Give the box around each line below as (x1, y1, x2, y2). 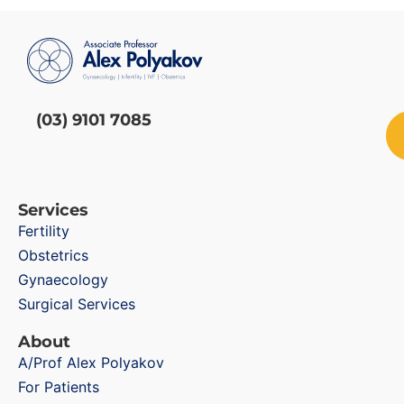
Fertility (18, 221, 69, 240)
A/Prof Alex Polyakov (18, 353, 164, 372)
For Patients (18, 377, 99, 396)
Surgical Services (18, 294, 135, 313)
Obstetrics (18, 245, 88, 264)
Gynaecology (18, 270, 108, 289)
